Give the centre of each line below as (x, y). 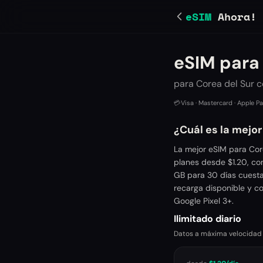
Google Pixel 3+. (204, 201)
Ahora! (234, 16)
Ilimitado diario (208, 219)
